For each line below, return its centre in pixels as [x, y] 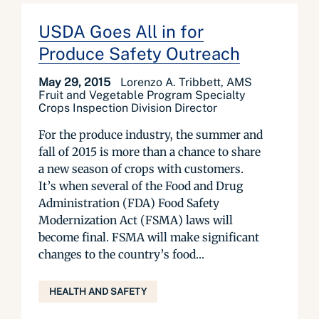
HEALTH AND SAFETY [98, 292]
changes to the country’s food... [121, 254]
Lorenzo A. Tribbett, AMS [186, 82]
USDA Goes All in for [121, 31]
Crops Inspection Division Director [128, 108]
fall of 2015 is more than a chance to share [150, 152]
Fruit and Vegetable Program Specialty [142, 95]
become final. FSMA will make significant [149, 237]
